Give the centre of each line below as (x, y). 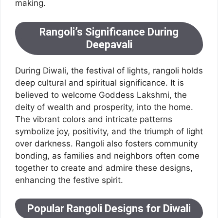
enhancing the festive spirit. (69, 180)
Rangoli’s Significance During (109, 32)
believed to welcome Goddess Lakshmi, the (101, 95)
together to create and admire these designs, (104, 168)
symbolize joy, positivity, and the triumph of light (109, 131)
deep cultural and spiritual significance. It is (100, 82)
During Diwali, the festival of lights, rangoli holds (109, 70)
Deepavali (109, 44)
